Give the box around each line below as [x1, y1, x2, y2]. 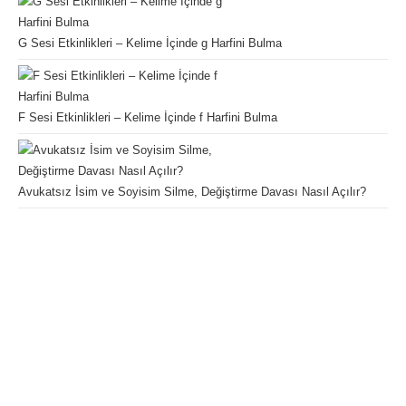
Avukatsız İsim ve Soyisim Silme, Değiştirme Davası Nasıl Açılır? [18, 185, 366, 199]
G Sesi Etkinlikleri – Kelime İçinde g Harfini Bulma [18, 36, 282, 51]
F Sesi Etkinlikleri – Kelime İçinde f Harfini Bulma [18, 111, 277, 125]
